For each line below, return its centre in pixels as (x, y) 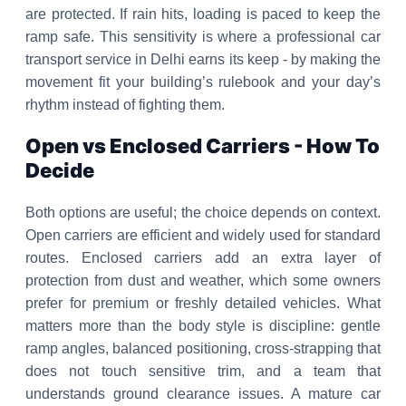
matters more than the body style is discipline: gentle (203, 326)
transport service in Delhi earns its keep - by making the (203, 59)
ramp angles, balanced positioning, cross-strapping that (203, 348)
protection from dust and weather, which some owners (203, 280)
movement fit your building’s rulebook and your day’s (203, 82)
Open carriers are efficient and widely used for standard (203, 235)
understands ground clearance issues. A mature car (203, 394)
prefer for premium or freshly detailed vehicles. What (203, 303)
